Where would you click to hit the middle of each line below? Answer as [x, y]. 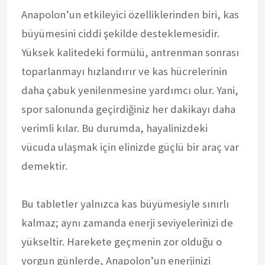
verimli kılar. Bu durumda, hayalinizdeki [114, 128]
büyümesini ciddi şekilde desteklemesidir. [120, 33]
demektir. [44, 166]
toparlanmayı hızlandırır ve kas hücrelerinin [124, 71]
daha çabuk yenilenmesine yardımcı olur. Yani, [130, 90]
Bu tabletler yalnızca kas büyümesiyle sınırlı [125, 203]
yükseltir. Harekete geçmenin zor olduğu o [122, 241]
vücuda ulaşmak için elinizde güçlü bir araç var [130, 147]
